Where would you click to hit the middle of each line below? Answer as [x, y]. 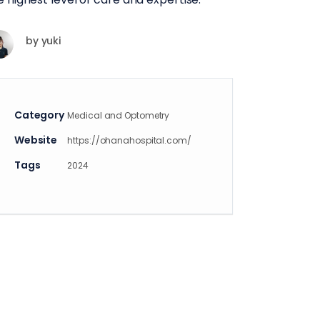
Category [39, 115]
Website [36, 140]
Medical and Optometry [119, 115]
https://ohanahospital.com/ [129, 140]
